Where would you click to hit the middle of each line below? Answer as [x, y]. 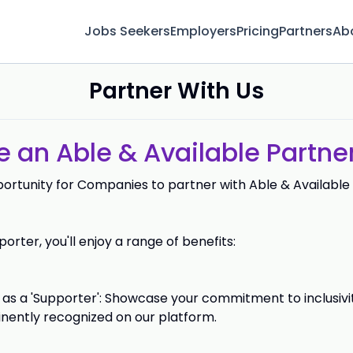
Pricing [258, 31]
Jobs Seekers [127, 31]
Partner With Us [176, 91]
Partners [306, 31]
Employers [203, 31]
